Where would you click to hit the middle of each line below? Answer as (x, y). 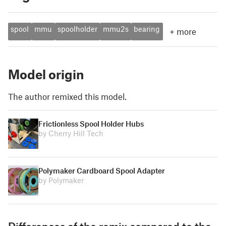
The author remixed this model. (67, 96)
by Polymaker (61, 180)
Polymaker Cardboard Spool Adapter (102, 171)
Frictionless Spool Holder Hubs (91, 124)
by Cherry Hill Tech (71, 133)
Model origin (46, 74)
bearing (147, 29)
